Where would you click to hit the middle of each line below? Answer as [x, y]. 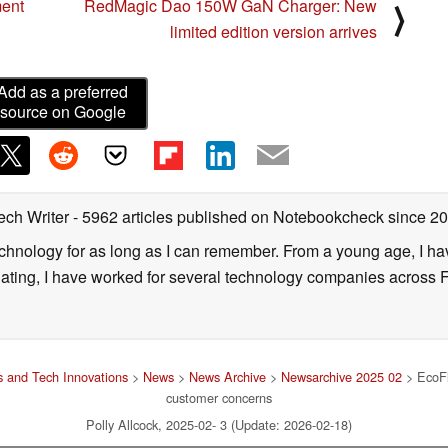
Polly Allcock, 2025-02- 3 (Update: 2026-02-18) [219, 424]
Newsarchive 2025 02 [341, 376]
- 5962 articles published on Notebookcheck [228, 216]
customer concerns [219, 397]
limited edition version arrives [273, 31]
